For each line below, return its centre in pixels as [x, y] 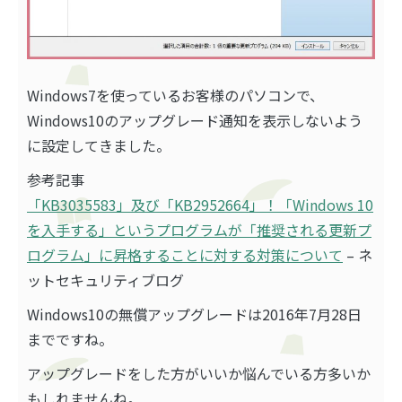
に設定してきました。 [99, 145]
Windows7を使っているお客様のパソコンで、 [175, 95]
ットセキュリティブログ [105, 280]
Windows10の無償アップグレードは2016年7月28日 [194, 314]
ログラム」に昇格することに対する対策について [185, 254]
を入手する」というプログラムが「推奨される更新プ [199, 229]
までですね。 [70, 339]
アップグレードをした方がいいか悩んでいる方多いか [199, 373]
